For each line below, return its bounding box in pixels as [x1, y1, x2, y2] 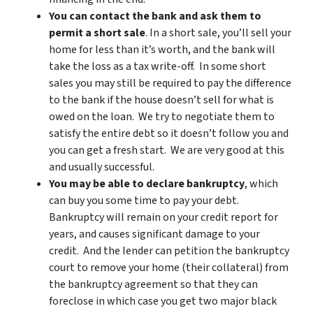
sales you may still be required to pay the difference [49, 75, 291, 91]
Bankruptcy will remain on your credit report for [49, 210, 278, 225]
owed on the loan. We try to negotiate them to [49, 109, 275, 124]
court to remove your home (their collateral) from [49, 260, 289, 275]
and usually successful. [49, 159, 154, 175]
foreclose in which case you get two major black [49, 293, 277, 309]
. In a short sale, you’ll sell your [145, 25, 291, 41]
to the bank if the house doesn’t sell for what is [49, 92, 274, 108]
